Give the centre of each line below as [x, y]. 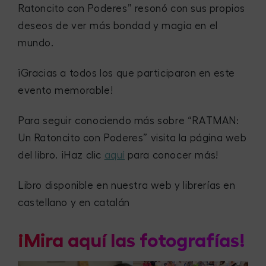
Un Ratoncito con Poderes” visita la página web [132, 138]
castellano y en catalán [74, 202]
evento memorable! [66, 91]
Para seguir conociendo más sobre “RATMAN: [129, 121]
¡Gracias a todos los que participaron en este [127, 73]
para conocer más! [172, 155]
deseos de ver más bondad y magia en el [118, 26]
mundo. [36, 43]
